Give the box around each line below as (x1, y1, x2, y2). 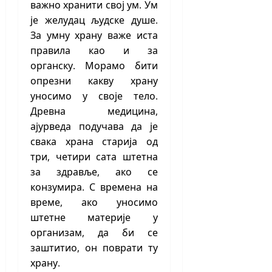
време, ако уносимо (30, 195, 158, 209)
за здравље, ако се (30, 165, 158, 179)
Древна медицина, (30, 104, 158, 118)
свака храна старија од (30, 135, 158, 149)
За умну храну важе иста (30, 29, 158, 42)
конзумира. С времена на (30, 180, 158, 194)
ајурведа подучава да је (30, 120, 158, 134)
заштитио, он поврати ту (30, 241, 158, 255)
